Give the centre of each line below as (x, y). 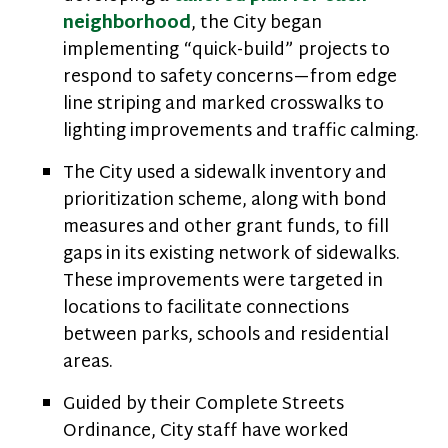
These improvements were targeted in (223, 281)
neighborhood (127, 23)
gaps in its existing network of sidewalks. (231, 254)
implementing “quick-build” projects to (226, 50)
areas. (88, 362)
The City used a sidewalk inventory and (225, 173)
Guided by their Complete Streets (203, 404)
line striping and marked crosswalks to (223, 104)
